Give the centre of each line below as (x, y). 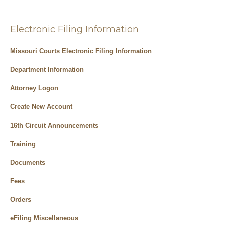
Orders (21, 200)
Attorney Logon (34, 88)
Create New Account (41, 107)
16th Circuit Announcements (54, 125)
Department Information (47, 70)
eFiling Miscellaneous (44, 218)
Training (23, 144)
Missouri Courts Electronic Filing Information (81, 51)
